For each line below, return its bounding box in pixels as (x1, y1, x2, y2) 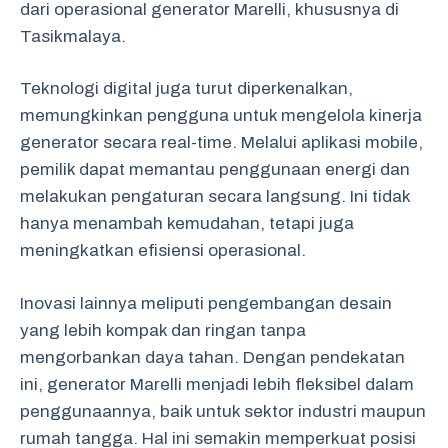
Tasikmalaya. (20, 26, 126, 46)
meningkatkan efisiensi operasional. (20, 241, 306, 260)
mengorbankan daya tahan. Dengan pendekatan (20, 347, 405, 367)
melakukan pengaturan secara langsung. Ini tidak (20, 187, 410, 206)
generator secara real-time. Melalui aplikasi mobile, (20, 133, 423, 152)
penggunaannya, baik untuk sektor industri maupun (20, 401, 426, 421)
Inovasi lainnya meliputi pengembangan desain (20, 293, 392, 313)
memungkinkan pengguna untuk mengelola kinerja (20, 106, 422, 125)
